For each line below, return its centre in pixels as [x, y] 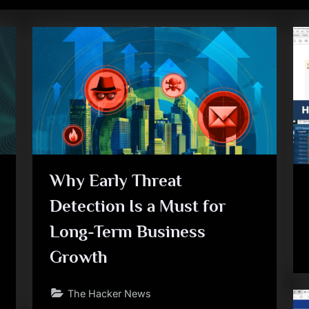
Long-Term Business [128, 231]
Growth [79, 257]
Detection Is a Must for [138, 206]
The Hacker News [110, 293]
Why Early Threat [116, 180]
